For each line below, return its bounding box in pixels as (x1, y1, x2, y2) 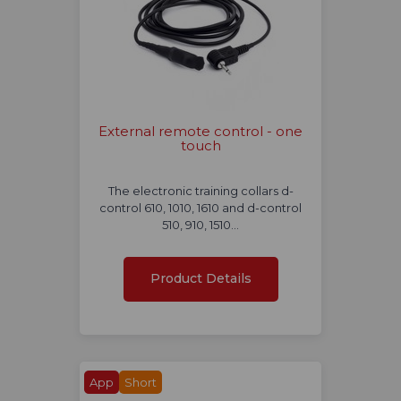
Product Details (149, 270, 252, 287)
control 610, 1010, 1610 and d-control (99, 200, 302, 216)
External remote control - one (98, 123, 303, 141)
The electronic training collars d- (107, 183, 294, 199)
